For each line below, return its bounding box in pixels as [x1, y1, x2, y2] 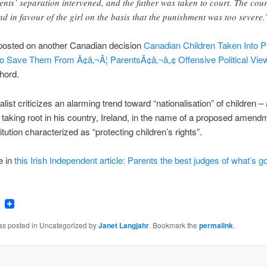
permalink [198, 220, 233, 231]
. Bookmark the [148, 220, 199, 231]
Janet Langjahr [98, 220, 149, 231]
